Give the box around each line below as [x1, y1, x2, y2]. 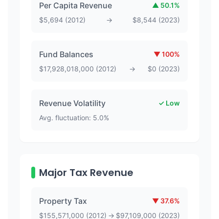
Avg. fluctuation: [39, 113, 93, 122]
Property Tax [39, 196, 87, 206]
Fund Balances [39, 49, 93, 59]
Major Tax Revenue [39, 166, 133, 179]
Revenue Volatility [39, 98, 106, 108]
